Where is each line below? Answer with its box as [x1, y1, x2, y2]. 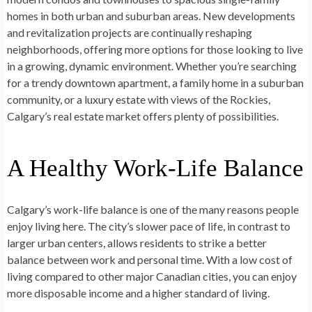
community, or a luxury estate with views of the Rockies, [7, 93, 270, 107]
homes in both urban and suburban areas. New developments [7, 9, 295, 23]
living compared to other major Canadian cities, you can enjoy [7, 270, 297, 283]
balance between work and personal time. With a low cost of [7, 253, 292, 267]
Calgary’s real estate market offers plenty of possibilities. [7, 109, 279, 123]
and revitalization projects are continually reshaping [7, 26, 252, 40]
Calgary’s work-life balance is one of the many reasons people [7, 203, 299, 217]
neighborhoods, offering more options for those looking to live [7, 42, 303, 56]
